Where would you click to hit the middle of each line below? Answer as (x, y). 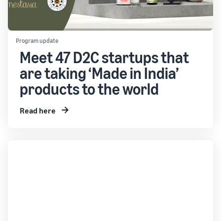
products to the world (89, 89)
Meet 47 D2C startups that (104, 57)
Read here (38, 110)
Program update (37, 41)
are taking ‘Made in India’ (99, 73)
